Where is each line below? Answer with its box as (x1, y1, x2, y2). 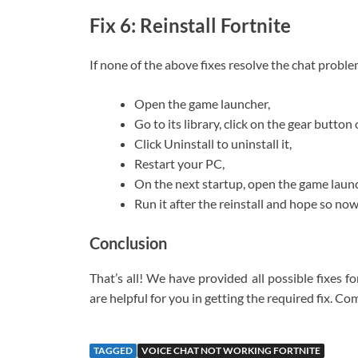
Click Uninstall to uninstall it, (134, 136, 292, 152)
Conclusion (89, 233, 167, 253)
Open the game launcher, (134, 96, 270, 112)
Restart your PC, (134, 156, 225, 172)
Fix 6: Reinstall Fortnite (89, 13, 291, 37)
